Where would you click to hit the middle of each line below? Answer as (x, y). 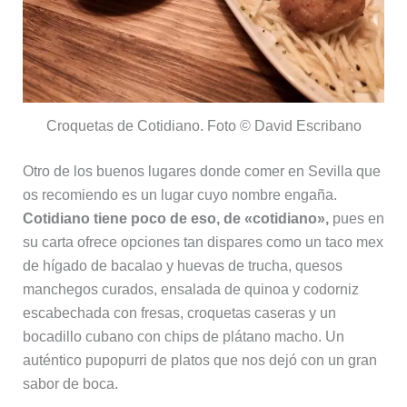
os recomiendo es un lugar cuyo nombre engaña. (179, 195)
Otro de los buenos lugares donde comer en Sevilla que (201, 172)
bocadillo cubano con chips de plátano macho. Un (183, 337)
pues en (356, 219)
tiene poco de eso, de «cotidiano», (211, 219)
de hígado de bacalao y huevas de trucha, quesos (182, 266)
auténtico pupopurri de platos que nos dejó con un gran (199, 361)
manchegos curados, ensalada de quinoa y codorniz (190, 290)
